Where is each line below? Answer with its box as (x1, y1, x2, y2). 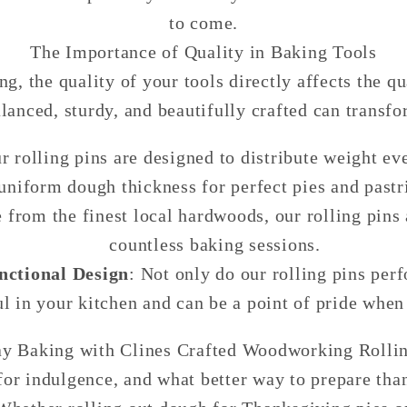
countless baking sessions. (109, 234, 321, 255)
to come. (169, 13, 238, 34)
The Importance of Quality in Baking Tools (30, 42, 377, 63)
